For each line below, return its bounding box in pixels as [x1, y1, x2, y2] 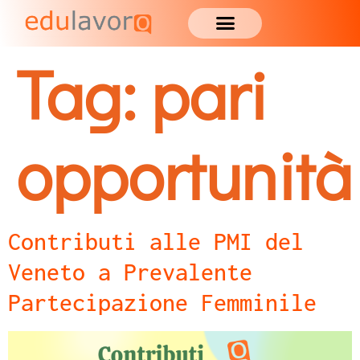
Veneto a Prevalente [8, 258, 252, 285]
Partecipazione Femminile [8, 288, 317, 316]
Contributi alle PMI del [8, 227, 304, 255]
